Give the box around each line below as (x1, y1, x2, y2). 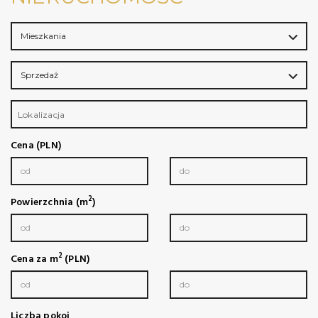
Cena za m (11, 251, 58, 268)
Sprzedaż (21, 69, 58, 80)
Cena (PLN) (11, 137, 61, 154)
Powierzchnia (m (11, 194, 88, 211)
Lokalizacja (18, 109, 65, 120)
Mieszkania (21, 30, 66, 41)
